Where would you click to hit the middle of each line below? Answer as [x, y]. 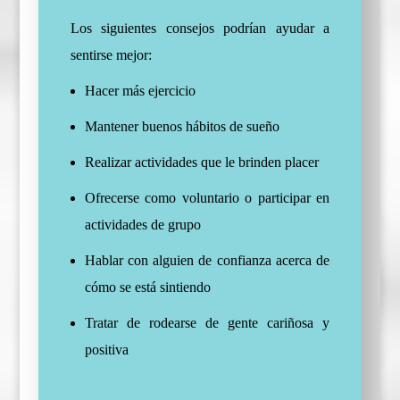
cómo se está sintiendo [147, 287]
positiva [106, 350]
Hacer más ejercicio [140, 91]
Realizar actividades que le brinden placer [201, 162]
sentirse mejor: [111, 55]
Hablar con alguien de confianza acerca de [207, 261]
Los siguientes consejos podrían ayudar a [200, 29]
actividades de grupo [142, 225]
